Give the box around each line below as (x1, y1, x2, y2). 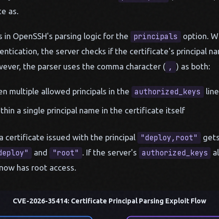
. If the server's (82, 148, 139, 157)
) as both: (175, 62, 210, 71)
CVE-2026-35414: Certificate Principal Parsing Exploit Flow (12, 197, 207, 205)
